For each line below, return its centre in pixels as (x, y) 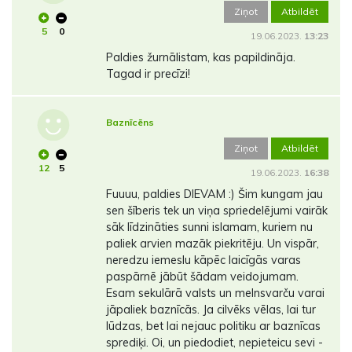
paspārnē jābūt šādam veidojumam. (202, 277)
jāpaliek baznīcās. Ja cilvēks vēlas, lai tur (211, 310)
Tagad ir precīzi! (148, 74)
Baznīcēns (130, 123)
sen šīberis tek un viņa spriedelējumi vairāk (216, 211)
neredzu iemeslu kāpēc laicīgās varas (203, 260)
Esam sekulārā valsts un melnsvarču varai (215, 293)
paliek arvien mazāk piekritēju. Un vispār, (212, 244)
